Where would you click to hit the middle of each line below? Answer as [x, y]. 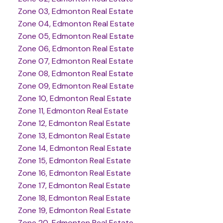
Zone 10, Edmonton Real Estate [74, 99]
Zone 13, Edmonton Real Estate [74, 136]
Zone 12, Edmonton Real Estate [74, 123]
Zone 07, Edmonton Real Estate [75, 61]
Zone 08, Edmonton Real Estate [75, 74]
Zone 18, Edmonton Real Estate [74, 198]
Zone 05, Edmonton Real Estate [76, 36]
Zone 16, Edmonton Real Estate [74, 173]
